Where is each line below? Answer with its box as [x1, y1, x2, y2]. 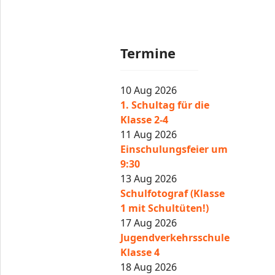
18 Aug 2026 [120, 260, 177, 274]
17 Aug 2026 [120, 216, 177, 230]
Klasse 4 [120, 246, 160, 259]
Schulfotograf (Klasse [120, 187, 225, 200]
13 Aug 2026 [120, 172, 177, 185]
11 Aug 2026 [120, 128, 177, 141]
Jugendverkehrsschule [120, 231, 230, 244]
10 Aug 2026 [120, 83, 177, 97]
